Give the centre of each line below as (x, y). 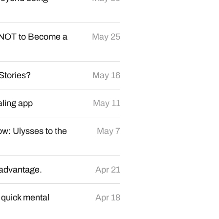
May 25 (106, 37)
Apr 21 (108, 170)
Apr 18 (108, 197)
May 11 (107, 103)
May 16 (106, 75)
